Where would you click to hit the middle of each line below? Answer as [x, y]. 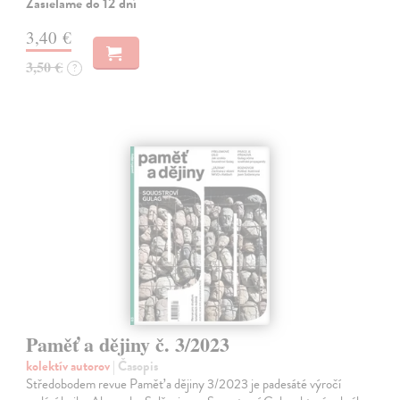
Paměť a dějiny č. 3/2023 [128, 345]
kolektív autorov [70, 367]
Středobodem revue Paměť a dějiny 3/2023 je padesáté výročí [184, 384]
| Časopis [136, 367]
